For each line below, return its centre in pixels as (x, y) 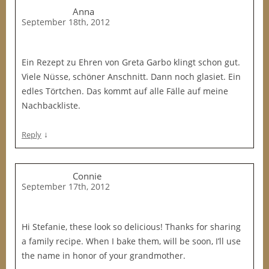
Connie (87, 176)
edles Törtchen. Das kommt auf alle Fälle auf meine (125, 91)
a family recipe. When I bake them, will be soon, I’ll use (131, 241)
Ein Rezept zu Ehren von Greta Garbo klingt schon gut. (131, 62)
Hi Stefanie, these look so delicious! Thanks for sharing (131, 227)
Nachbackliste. (51, 105)
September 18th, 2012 (66, 22)
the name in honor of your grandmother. (104, 255)
